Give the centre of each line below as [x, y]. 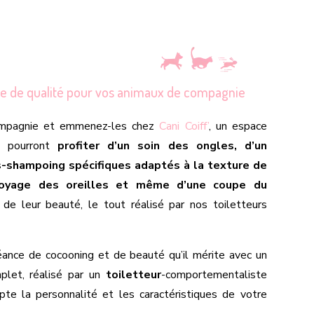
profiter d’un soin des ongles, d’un [162, 145]
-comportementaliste [214, 274]
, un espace [238, 126]
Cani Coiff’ [184, 126]
